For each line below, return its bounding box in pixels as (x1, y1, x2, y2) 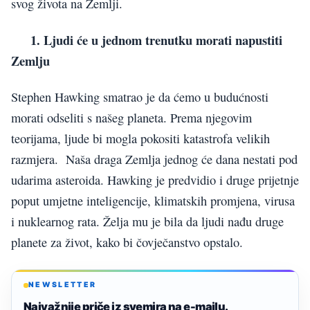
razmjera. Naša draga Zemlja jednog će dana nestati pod (11, 151, 298, 168)
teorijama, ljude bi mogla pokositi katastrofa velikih (11, 130, 270, 147)
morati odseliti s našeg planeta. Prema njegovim (11, 109, 252, 127)
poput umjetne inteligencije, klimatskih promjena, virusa (11, 192, 295, 210)
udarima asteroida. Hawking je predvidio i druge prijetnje (11, 172, 299, 189)
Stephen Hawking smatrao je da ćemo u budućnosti (11, 89, 268, 106)
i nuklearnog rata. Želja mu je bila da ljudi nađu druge (11, 213, 284, 230)
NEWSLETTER (28, 280, 97, 290)
